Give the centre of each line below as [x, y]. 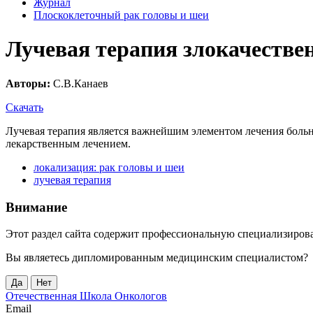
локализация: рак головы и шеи [109, 167]
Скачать [24, 107]
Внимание [36, 207]
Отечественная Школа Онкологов [86, 296]
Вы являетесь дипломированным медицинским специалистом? [157, 258]
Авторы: [28, 83]
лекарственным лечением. [68, 143]
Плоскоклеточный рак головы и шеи [121, 15]
